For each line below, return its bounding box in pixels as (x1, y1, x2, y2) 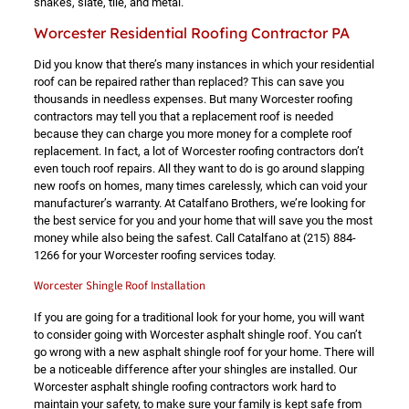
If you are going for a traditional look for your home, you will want (33, 310, 364, 324)
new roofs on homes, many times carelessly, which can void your (33, 179, 367, 193)
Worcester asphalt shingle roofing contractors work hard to (33, 380, 336, 393)
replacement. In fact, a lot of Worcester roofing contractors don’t (33, 144, 363, 158)
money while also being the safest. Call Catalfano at (33, 231, 303, 245)
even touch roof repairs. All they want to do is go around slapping (33, 162, 364, 175)
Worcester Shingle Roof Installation (33, 278, 205, 294)
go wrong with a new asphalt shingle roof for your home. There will (33, 345, 374, 359)
